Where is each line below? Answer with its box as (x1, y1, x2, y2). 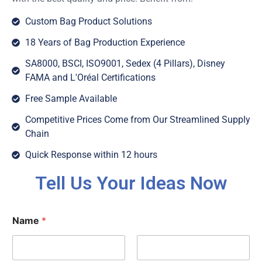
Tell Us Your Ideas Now (35, 171, 227, 194)
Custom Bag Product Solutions (25, 15, 152, 27)
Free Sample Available (25, 92, 117, 104)
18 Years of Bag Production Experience (25, 36, 185, 48)
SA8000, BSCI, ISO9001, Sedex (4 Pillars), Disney (25, 57, 225, 69)
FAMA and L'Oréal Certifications (25, 71, 156, 83)
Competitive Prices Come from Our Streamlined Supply (25, 113, 250, 125)
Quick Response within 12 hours (25, 149, 157, 160)
